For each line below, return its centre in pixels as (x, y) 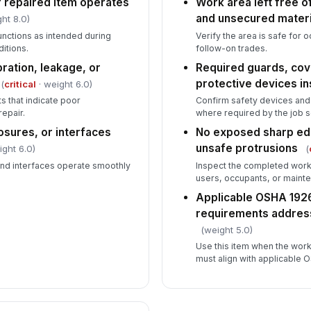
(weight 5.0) (227, 229)
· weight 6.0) (64, 84)
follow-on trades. (232, 48)
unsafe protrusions (247, 149)
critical (20, 84)
